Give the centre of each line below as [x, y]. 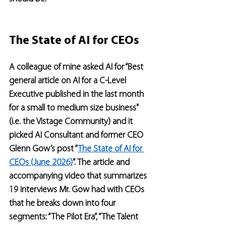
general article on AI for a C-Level [69, 81]
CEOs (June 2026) [41, 163]
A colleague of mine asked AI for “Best [77, 67]
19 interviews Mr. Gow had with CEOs [78, 190]
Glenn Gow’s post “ [43, 149]
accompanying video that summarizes [79, 176]
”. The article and [102, 163]
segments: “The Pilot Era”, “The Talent [75, 217]
